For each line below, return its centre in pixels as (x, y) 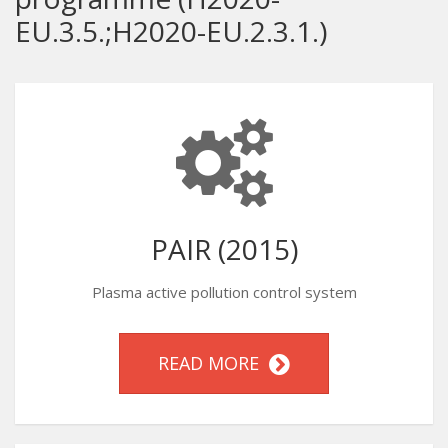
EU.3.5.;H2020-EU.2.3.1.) (171, 31)
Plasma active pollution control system (224, 292)
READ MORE (213, 363)
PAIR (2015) (224, 249)
